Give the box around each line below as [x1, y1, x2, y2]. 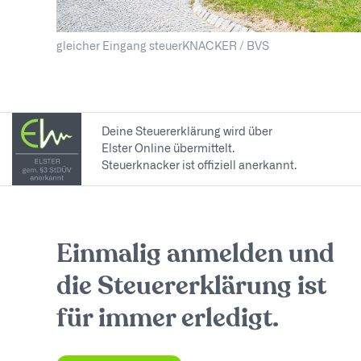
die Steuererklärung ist [56, 274, 326, 301]
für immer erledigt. [56, 306, 279, 333]
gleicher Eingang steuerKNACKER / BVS [56, 41, 269, 53]
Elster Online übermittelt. [101, 143, 234, 155]
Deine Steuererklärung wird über [101, 126, 272, 138]
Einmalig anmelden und [56, 242, 334, 268]
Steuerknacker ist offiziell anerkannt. [101, 160, 297, 172]
